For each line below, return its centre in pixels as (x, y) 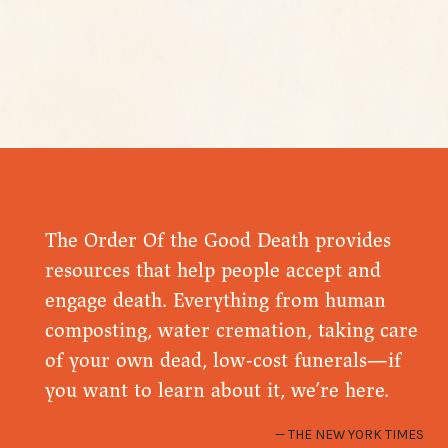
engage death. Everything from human (215, 301)
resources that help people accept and (212, 271)
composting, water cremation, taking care (231, 331)
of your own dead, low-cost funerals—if (222, 361)
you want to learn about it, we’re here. (216, 391)
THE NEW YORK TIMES (355, 433)
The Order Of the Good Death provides (217, 241)
